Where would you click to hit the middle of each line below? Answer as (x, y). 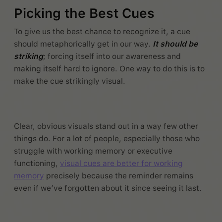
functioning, (37, 164)
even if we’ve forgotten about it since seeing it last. (109, 188)
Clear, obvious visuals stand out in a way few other (106, 126)
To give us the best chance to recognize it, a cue (102, 32)
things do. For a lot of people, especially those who (107, 139)
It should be (175, 44)
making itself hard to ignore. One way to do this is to (109, 69)
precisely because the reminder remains (119, 176)
